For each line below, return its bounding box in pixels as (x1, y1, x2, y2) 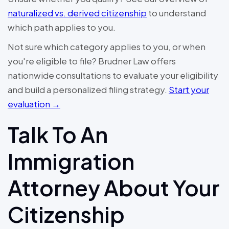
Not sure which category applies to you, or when (8, 41, 205, 53)
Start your (169, 84, 209, 96)
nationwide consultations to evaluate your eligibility (8, 70, 218, 81)
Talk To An (8, 121, 108, 148)
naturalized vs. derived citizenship (8, 7, 147, 19)
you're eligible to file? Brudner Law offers (8, 55, 176, 67)
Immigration (8, 147, 134, 175)
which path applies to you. (8, 21, 116, 33)
